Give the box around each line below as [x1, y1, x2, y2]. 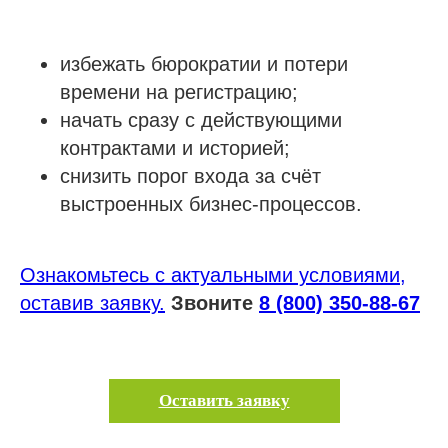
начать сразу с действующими [60, 108, 342, 131]
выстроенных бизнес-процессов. [60, 192, 362, 215]
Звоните [171, 291, 259, 314]
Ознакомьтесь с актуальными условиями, [20, 263, 406, 286]
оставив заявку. [20, 291, 165, 314]
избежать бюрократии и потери [60, 52, 348, 75]
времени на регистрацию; [60, 80, 298, 103]
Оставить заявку [158, 390, 290, 410]
